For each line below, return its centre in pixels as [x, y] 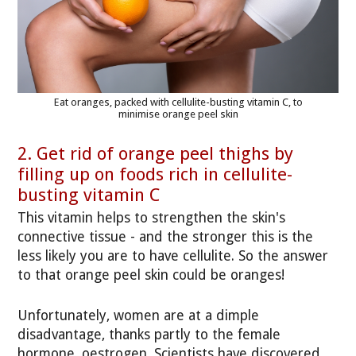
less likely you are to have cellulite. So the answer [173, 256]
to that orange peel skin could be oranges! [151, 275]
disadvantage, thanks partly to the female [149, 334]
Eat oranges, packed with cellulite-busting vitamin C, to [178, 103]
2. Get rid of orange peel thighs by [156, 153]
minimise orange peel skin [178, 114]
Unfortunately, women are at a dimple [139, 315]
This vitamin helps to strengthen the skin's [152, 218]
